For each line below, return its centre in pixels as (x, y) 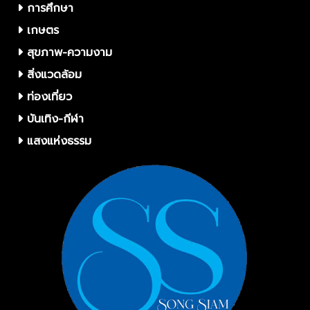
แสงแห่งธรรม (57, 142)
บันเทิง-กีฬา (53, 119)
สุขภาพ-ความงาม (67, 53)
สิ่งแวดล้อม (52, 75)
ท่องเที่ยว (47, 97)
